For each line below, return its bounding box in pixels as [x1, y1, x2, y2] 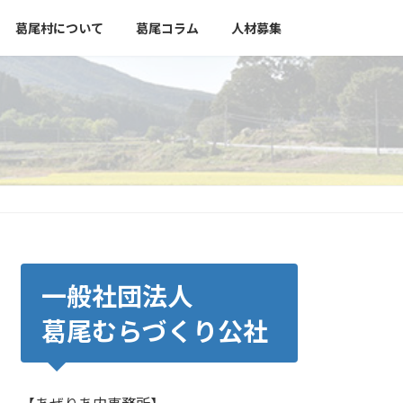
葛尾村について [15, 20, 103, 36]
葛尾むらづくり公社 [40, 316, 268, 347]
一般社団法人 [40, 281, 193, 312]
